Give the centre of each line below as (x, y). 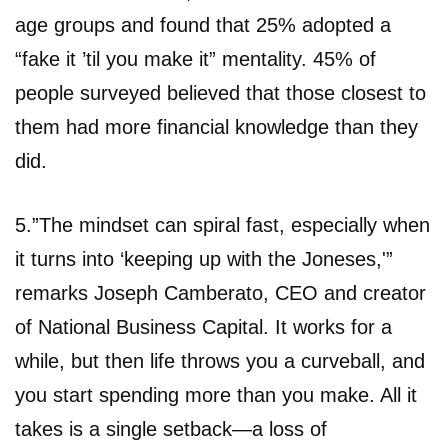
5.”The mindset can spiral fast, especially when (222, 224)
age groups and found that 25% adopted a (203, 24)
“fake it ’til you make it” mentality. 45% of (195, 58)
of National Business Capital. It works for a (203, 326)
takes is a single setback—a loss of (171, 428)
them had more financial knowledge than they (216, 126)
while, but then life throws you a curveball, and (220, 360)
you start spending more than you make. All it (216, 394)
